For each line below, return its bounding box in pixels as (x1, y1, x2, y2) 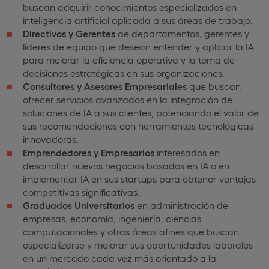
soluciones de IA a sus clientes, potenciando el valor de (23, 106, 259, 118)
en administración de (134, 199, 228, 211)
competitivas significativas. (23, 186, 140, 198)
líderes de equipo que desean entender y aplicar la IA (23, 40, 254, 52)
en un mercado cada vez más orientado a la (23, 252, 216, 264)
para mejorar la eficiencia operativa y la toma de (23, 53, 235, 65)
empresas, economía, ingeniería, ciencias (23, 212, 201, 224)
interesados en (154, 146, 220, 158)
